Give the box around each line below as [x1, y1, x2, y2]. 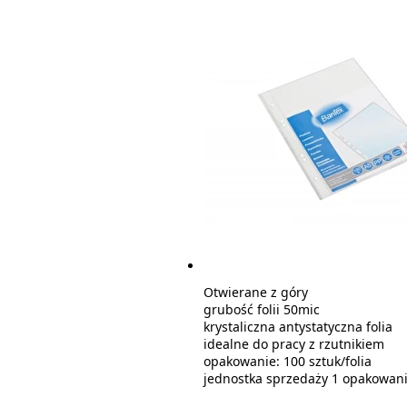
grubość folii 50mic [203, 301, 320, 318]
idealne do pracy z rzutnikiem [203, 335, 384, 352]
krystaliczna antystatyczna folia [203, 318, 392, 335]
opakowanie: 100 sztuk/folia [203, 352, 372, 370]
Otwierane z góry [203, 283, 308, 301]
